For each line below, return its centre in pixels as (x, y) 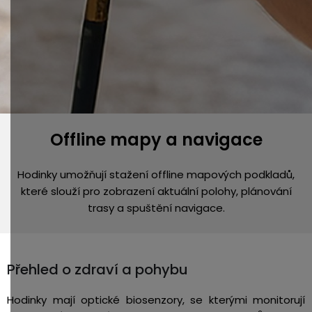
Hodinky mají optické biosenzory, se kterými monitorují (156, 300)
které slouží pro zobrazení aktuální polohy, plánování (156, 191)
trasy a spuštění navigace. (156, 208)
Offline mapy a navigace (156, 140)
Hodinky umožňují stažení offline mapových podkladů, (156, 174)
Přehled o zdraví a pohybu (97, 270)
